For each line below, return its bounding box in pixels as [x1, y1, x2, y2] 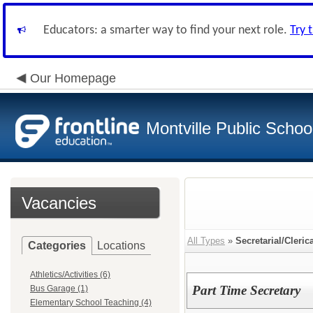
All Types [187, 235, 225, 246]
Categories [28, 240, 86, 252]
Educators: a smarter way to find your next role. [43, 24, 290, 37]
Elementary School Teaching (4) [30, 298, 152, 307]
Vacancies [22, 194, 96, 212]
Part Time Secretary [191, 283, 300, 298]
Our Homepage [30, 71, 116, 85]
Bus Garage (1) [30, 284, 88, 293]
